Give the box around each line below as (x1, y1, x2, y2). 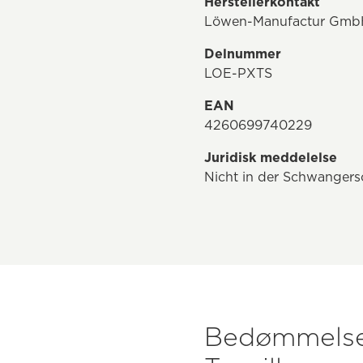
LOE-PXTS (204, 65, 272, 81)
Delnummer (204, 45, 281, 62)
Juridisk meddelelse (204, 149, 337, 165)
